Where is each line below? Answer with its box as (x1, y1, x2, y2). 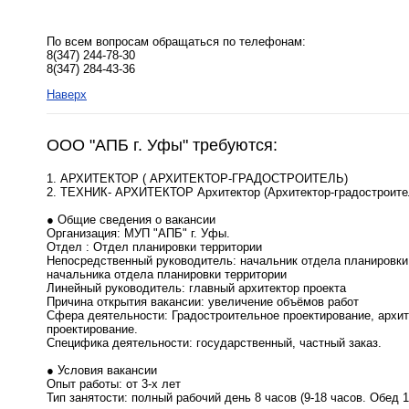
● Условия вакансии (47, 363, 157, 378)
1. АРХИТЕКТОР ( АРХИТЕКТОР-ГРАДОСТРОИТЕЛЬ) (47, 172, 348, 186)
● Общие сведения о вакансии (47, 213, 215, 227)
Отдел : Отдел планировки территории (47, 240, 262, 255)
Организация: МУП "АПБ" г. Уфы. (47, 226, 230, 241)
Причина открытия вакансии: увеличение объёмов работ (47, 295, 359, 309)
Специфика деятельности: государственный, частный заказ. (47, 336, 382, 351)
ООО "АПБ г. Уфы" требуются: (47, 136, 278, 155)
